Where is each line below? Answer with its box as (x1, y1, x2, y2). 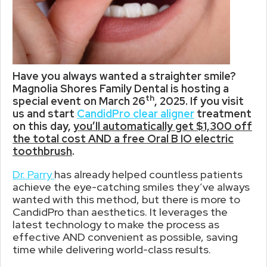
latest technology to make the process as (13, 217, 219, 231)
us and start (13, 106, 77, 120)
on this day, (13, 119, 73, 133)
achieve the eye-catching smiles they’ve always (13, 179, 250, 194)
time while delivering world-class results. (13, 242, 211, 256)
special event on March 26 (13, 94, 145, 108)
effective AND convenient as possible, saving (13, 229, 238, 244)
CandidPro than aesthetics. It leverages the (13, 204, 228, 219)
